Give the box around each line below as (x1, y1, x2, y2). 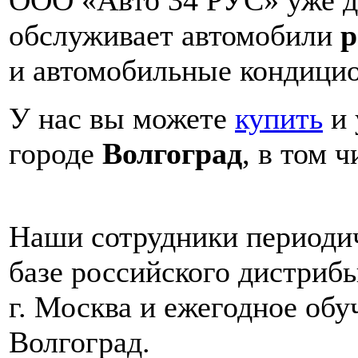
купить (235, 101, 323, 136)
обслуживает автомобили (9, 18, 340, 53)
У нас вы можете (9, 101, 235, 136)
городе (9, 137, 102, 171)
